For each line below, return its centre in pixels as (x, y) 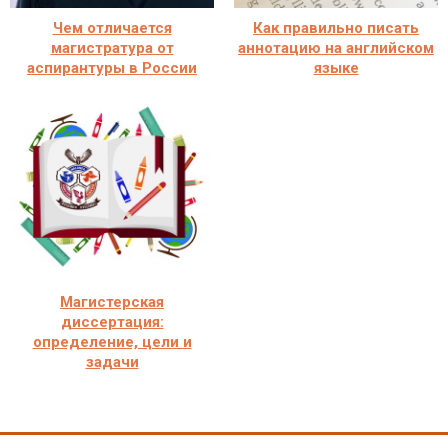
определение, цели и (112, 341)
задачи (112, 361)
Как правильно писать (336, 27)
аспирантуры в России (112, 67)
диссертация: (112, 321)
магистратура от (112, 47)
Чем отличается (112, 27)
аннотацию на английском (336, 47)
